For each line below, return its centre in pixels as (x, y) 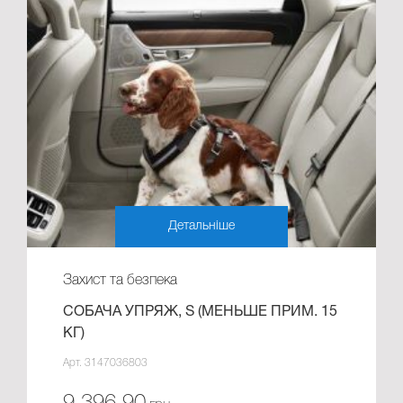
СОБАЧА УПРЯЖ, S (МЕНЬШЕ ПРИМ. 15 (200, 312)
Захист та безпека (120, 280)
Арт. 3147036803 (107, 363)
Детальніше (201, 226)
